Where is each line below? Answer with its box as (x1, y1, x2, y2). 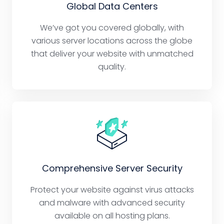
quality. (98, 61, 126, 73)
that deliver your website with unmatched (30, 48, 193, 60)
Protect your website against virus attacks (30, 184, 194, 196)
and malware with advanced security (39, 197, 185, 209)
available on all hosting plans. (54, 210, 170, 222)
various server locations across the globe (31, 35, 192, 47)
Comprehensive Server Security (41, 162, 182, 175)
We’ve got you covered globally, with (40, 22, 184, 34)
